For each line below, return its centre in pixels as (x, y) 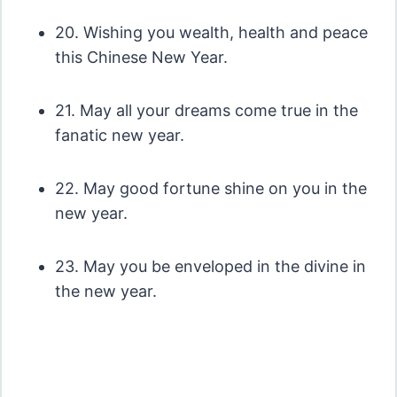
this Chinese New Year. (141, 58)
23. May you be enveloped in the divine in (210, 267)
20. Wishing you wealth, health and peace (211, 33)
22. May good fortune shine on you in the (210, 189)
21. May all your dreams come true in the (206, 111)
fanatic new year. (119, 136)
